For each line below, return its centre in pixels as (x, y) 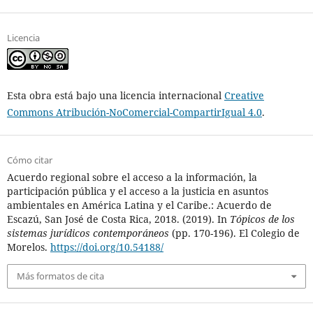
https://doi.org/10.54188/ (107, 247)
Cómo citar (29, 160)
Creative (244, 96)
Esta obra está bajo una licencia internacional (115, 96)
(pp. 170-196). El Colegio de (234, 233)
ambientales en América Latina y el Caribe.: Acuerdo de (139, 205)
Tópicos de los (262, 219)
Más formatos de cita (60, 276)
